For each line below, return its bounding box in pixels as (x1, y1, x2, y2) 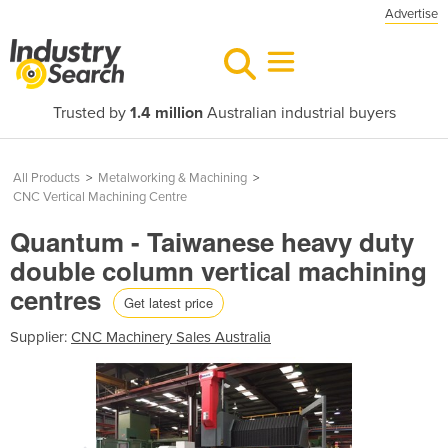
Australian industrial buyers (202, 103, 396, 123)
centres (10, 281, 108, 318)
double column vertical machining (10, 252, 427, 289)
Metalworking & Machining (98, 170, 247, 186)
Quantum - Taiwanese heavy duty (10, 223, 414, 260)
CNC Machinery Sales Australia (71, 327, 271, 346)
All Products (13, 170, 80, 186)
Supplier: (10, 327, 71, 346)
